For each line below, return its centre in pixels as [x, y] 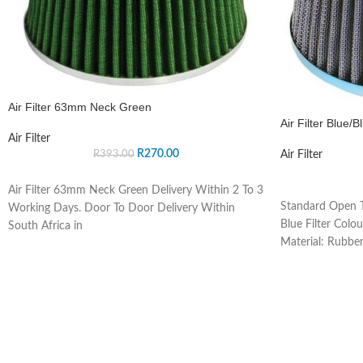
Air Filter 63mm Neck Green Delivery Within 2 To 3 [136, 190]
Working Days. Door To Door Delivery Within [122, 208]
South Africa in [45, 226]
